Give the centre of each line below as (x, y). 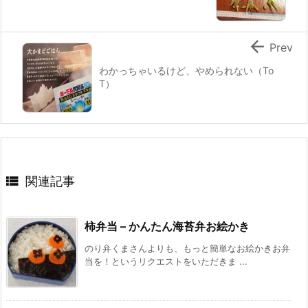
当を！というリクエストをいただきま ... (166, 261)
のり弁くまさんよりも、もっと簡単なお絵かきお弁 (187, 248)
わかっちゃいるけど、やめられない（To (186, 70)
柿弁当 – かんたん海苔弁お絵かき (167, 226)
